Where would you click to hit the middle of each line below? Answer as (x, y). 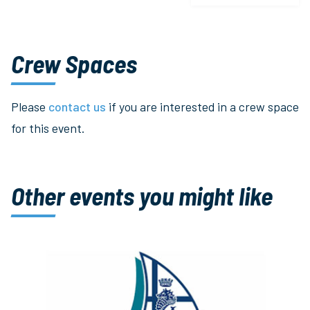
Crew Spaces (74, 63)
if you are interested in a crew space (202, 107)
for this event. (48, 128)
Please (30, 107)
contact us (77, 107)
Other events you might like (142, 196)
